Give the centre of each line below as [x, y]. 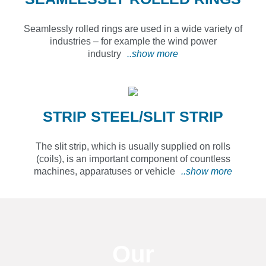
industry [104, 54]
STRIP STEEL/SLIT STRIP [133, 116]
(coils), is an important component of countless [133, 159]
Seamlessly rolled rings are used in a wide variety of [133, 29]
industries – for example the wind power [133, 41]
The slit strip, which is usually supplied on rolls [133, 146]
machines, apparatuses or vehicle [104, 171]
